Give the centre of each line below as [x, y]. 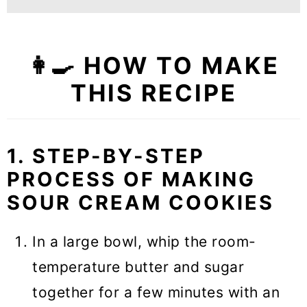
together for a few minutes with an [156, 293]
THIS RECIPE [153, 93]
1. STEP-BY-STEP [106, 156]
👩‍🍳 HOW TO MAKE [153, 66]
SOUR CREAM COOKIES [140, 203]
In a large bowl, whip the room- [144, 242]
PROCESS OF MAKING [131, 180]
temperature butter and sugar [138, 267]
